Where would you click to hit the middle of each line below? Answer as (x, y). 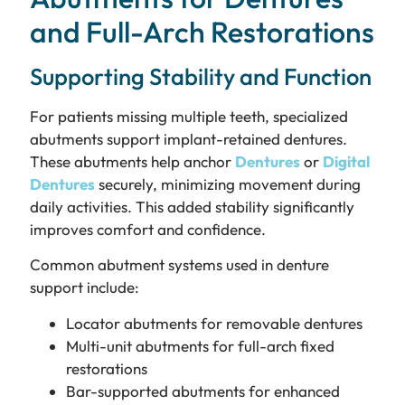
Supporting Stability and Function (200, 77)
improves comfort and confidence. (147, 230)
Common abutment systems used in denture (179, 265)
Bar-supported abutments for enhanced (202, 391)
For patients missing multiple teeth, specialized (188, 117)
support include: (84, 287)
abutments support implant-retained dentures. (188, 139)
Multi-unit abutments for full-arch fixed (200, 345)
